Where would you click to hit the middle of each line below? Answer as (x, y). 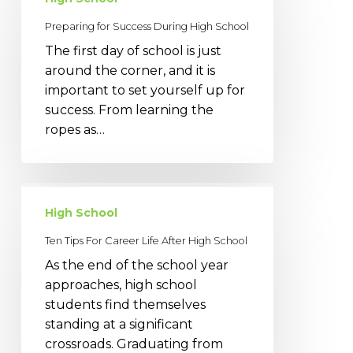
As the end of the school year (136, 265)
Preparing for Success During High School (147, 26)
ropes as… (74, 129)
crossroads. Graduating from (134, 344)
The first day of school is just (133, 50)
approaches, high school (121, 284)
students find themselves (125, 304)
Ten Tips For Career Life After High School (146, 240)
